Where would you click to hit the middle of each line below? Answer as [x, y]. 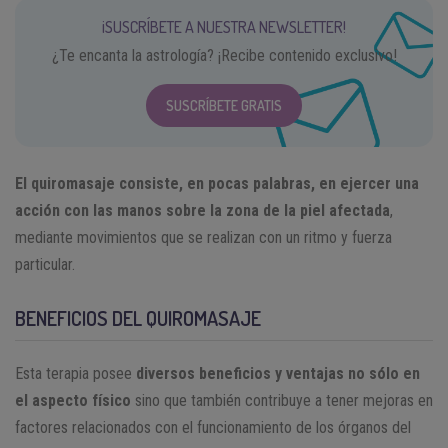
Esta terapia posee [75, 374]
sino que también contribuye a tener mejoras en [282, 401]
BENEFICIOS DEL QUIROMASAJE [138, 318]
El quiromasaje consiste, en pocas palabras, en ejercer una [217, 184]
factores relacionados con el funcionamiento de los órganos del [213, 428]
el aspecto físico [73, 401]
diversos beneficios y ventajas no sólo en [278, 374]
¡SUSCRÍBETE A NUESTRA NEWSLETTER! [224, 27]
